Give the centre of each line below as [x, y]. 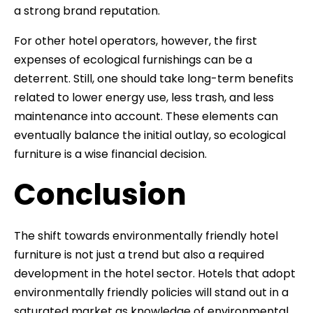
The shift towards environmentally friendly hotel [146, 235]
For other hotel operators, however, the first [136, 41]
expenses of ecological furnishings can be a [133, 59]
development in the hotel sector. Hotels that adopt [155, 273]
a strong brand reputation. [87, 10]
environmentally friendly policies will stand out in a [151, 292]
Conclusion [100, 194]
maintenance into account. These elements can [146, 116]
